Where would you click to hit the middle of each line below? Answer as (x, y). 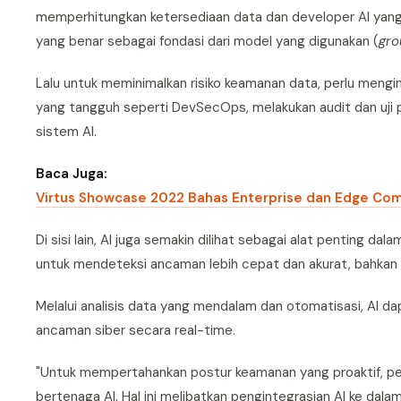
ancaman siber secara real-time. (136, 330)
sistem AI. (66, 132)
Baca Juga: (72, 174)
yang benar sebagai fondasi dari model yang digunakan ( (207, 41)
